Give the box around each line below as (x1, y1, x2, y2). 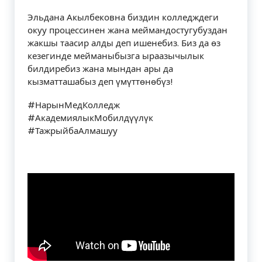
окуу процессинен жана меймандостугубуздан (27, 24, 227, 36)
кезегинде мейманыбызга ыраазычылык (27, 50, 204, 62)
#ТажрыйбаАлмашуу (27, 125, 118, 137)
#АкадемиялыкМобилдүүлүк (27, 112, 153, 124)
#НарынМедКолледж (27, 99, 120, 111)
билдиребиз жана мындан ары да (27, 63, 173, 75)
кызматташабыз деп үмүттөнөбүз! (27, 75, 173, 88)
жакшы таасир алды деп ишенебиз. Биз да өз (27, 37, 220, 49)
